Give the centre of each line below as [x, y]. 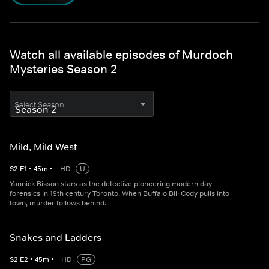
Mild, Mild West [44, 147]
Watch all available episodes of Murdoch [121, 55]
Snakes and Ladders [56, 237]
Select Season [39, 105]
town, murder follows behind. [58, 203]
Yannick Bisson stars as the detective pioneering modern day [111, 184]
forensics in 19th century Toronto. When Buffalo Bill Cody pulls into [119, 194]
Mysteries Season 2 [63, 69]
